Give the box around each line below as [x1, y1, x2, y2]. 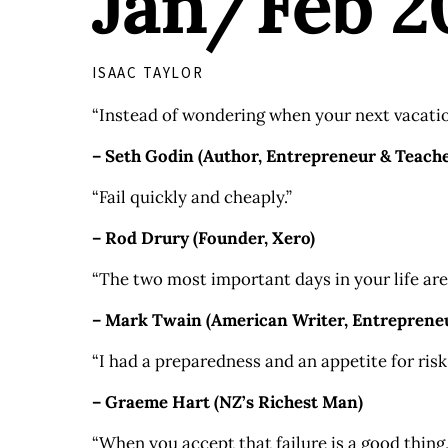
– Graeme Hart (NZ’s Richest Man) [92, 390, 363, 413]
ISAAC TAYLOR [92, 62, 204, 82]
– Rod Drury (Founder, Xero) [92, 226, 315, 249]
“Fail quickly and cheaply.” [92, 185, 292, 208]
